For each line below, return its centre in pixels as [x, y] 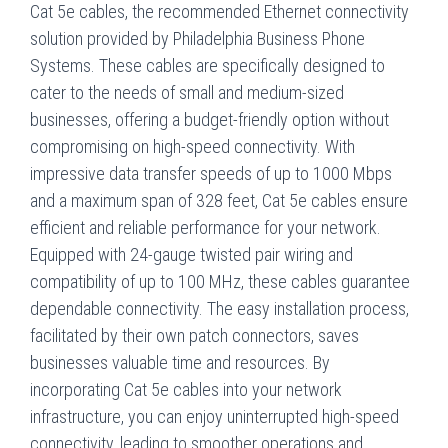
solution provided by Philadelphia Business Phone [197, 38]
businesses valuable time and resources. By [180, 362]
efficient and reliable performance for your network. [205, 227]
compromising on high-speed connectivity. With [192, 146]
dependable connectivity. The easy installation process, [219, 308]
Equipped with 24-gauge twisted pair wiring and [191, 254]
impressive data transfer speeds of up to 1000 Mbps [211, 173]
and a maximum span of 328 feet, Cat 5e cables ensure [219, 200]
